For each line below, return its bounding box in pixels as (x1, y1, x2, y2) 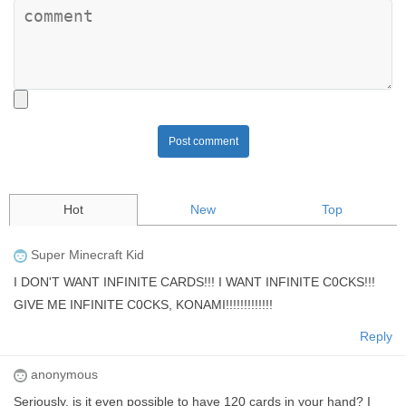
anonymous (27, 366, 98, 382)
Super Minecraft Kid (27, 246, 144, 262)
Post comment (168, 134, 238, 148)
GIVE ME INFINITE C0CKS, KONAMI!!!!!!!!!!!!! (14, 296, 273, 312)
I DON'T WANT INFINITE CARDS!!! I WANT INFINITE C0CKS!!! (14, 274, 375, 289)
